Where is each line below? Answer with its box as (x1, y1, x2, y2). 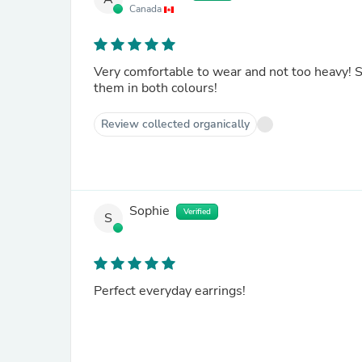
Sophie (129, 202, 170, 221)
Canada (129, 2, 164, 15)
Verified (183, 206, 211, 217)
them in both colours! (94, 79, 217, 97)
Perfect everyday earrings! (94, 282, 246, 300)
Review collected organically (101, 116, 250, 132)
